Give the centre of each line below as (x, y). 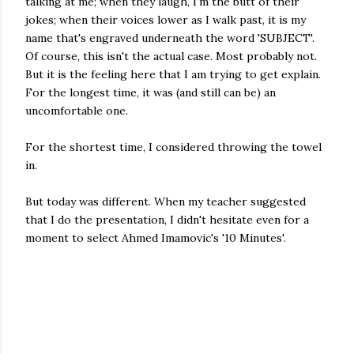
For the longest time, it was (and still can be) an (151, 92)
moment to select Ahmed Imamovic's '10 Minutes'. (156, 238)
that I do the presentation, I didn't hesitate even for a (167, 220)
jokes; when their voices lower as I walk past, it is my (166, 20)
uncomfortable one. (77, 111)
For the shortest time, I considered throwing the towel (173, 147)
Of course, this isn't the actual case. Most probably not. (171, 56)
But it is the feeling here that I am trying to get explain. (173, 74)
